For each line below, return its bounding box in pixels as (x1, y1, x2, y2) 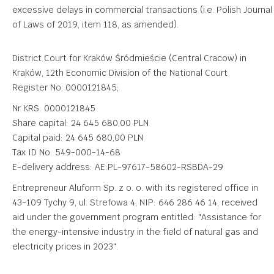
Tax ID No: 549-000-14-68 (12, 146, 120, 158)
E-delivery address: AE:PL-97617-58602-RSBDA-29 (12, 161, 223, 172)
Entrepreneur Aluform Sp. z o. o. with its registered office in (12, 182, 258, 193)
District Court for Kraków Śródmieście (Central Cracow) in (12, 52, 246, 64)
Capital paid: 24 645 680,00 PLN (12, 131, 143, 143)
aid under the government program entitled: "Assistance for (12, 211, 261, 223)
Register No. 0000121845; (12, 81, 119, 93)
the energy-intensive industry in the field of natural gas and (12, 226, 258, 237)
